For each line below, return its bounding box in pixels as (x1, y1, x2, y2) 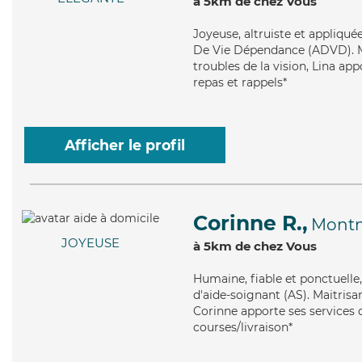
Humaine (193, 271, 245, 286)
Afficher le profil (65, 137, 185, 154)
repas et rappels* (193, 75, 287, 90)
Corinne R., (193, 211, 308, 235)
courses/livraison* (193, 320, 293, 335)
